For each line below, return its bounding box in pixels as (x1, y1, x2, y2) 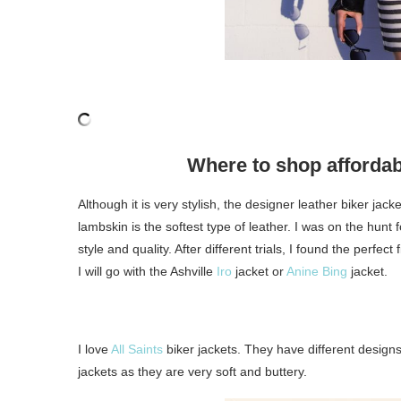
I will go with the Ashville (78, 263, 217, 278)
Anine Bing (286, 263, 347, 278)
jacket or (232, 263, 286, 278)
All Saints (111, 341, 163, 356)
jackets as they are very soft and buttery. (78, 363, 307, 379)
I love (78, 341, 111, 356)
